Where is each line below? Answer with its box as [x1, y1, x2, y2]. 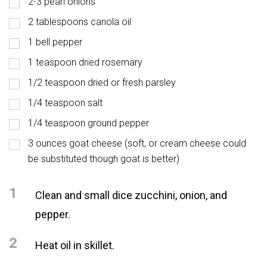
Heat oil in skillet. [35, 239, 114, 252]
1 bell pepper [28, 36, 82, 48]
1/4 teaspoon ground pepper [28, 117, 149, 129]
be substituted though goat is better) [28, 153, 179, 164]
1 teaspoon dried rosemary [28, 57, 142, 68]
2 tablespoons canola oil [28, 16, 131, 27]
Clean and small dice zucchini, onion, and [35, 189, 227, 201]
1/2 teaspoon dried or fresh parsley [28, 77, 176, 88]
